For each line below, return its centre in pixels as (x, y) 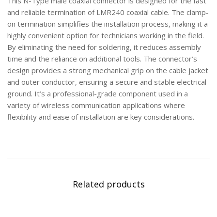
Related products (108, 184)
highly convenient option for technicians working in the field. (106, 36)
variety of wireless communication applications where (96, 105)
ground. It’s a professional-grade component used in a (98, 94)
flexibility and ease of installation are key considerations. (101, 117)
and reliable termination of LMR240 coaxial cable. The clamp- (108, 12)
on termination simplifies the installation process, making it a (108, 24)
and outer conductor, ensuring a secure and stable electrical (107, 82)
